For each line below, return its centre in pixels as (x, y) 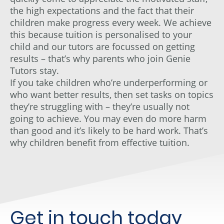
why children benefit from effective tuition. (100, 142)
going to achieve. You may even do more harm (108, 118)
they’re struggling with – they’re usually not (100, 106)
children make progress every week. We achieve (111, 22)
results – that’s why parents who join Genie (100, 58)
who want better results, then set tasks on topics (112, 94)
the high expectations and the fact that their (102, 10)
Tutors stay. (36, 70)
